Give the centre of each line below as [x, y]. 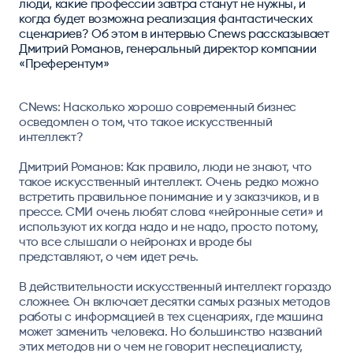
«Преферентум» [64, 63]
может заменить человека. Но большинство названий [170, 331]
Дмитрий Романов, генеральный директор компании [167, 48]
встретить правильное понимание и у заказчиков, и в [169, 196]
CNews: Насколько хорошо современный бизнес [157, 106]
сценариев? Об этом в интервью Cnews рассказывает [174, 33]
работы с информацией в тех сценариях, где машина [171, 316]
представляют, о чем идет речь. [109, 256]
